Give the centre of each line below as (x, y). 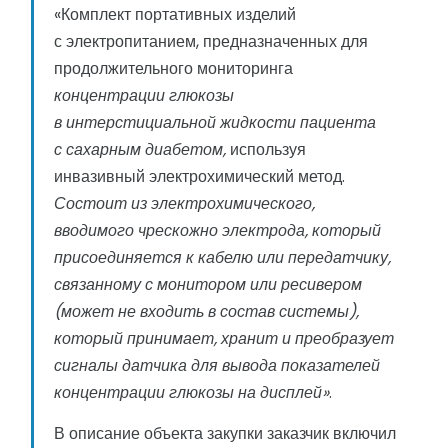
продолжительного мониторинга (173, 69)
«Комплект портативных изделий (175, 15)
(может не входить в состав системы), (206, 312)
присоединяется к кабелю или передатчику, (222, 258)
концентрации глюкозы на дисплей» (191, 393)
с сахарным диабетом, (140, 150)
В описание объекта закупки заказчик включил (225, 434)
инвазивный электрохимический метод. (199, 177)
